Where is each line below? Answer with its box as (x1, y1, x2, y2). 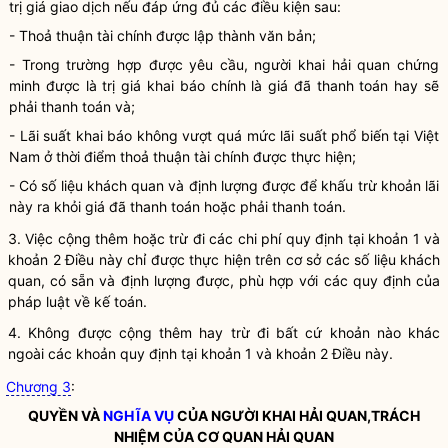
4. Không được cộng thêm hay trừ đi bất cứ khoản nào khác (8, 324, 440, 341)
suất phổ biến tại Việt (294, 127, 440, 144)
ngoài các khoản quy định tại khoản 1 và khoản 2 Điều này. (8, 345, 393, 362)
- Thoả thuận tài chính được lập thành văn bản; (9, 27, 316, 44)
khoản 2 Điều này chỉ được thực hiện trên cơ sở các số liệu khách (8, 251, 440, 268)
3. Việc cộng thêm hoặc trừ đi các (8, 230, 238, 247)
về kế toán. (70, 293, 147, 310)
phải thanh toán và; (9, 98, 135, 115)
